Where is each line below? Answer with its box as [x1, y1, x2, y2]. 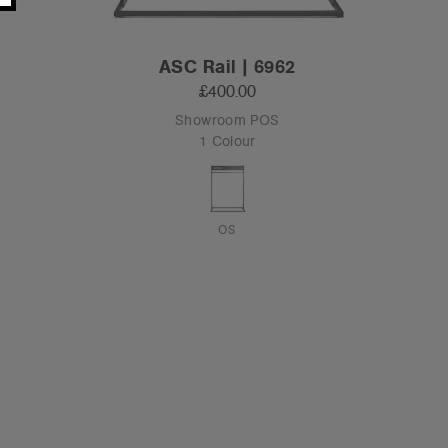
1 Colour [198, 132, 256, 151]
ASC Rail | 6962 [158, 55, 296, 79]
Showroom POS [175, 111, 280, 130]
